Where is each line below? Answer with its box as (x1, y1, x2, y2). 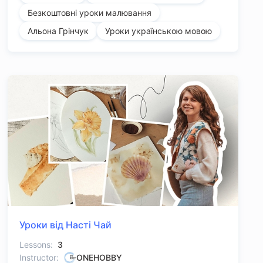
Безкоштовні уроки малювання (27, 8, 151, 18)
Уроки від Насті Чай (19, 219, 112, 231)
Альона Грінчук (27, 26, 89, 36)
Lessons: (19, 240, 53, 250)
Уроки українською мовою (104, 26, 212, 36)
